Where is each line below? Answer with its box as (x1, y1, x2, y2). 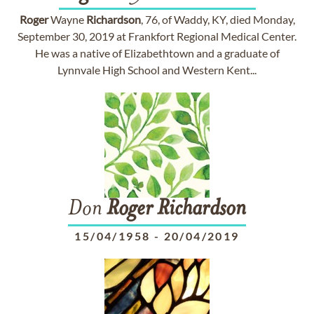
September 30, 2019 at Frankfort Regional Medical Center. (18, 29, 296, 43)
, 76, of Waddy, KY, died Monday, (140, 13, 295, 26)
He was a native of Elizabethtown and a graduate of (34, 46, 280, 60)
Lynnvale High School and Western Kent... (57, 63, 257, 76)
